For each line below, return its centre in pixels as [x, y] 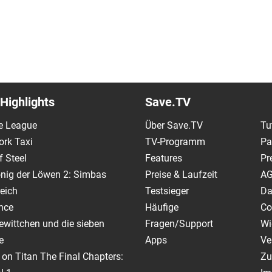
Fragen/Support [179, 223]
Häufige [162, 207]
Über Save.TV [174, 125]
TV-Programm [175, 141]
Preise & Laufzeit [181, 174]
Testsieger [167, 191]
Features [164, 158]
